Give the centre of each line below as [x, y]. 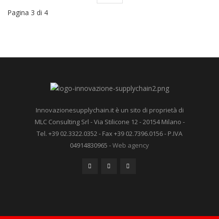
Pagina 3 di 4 [28, 12]
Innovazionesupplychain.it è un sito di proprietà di [109, 110]
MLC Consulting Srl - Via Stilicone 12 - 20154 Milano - [109, 122]
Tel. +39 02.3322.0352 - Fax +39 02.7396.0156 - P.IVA [109, 134]
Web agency [131, 145]
